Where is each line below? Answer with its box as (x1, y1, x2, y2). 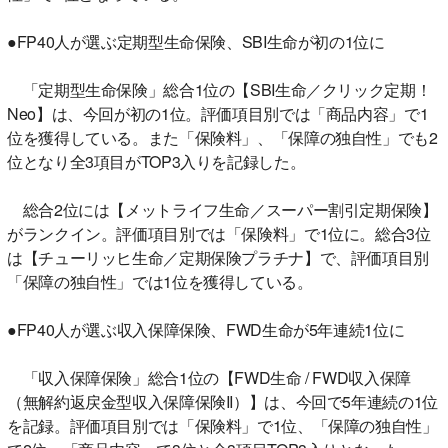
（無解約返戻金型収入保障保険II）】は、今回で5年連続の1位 (7, 389, 438, 413)
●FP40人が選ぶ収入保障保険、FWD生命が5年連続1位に (7, 317, 405, 341)
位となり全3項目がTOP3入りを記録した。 (7, 149, 306, 173)
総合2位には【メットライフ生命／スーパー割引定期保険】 (7, 197, 438, 221)
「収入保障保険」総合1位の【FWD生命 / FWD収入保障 (7, 365, 411, 389)
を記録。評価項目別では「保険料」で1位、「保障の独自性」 (7, 413, 438, 437)
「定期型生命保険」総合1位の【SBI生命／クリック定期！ (7, 77, 432, 101)
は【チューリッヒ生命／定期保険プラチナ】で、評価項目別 (7, 245, 429, 269)
